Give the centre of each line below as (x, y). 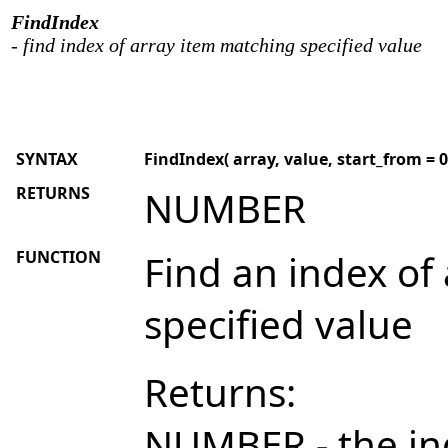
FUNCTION (58, 257)
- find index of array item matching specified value (216, 45)
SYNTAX (47, 159)
